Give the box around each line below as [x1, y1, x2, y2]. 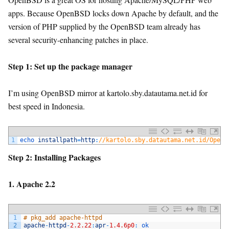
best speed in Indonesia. [8, 101, 85, 111]
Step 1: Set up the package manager [8, 60, 132, 72]
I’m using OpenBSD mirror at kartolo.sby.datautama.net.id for [8, 87, 208, 98]
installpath [38, 136, 77, 144]
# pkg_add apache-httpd [24, 214, 102, 221]
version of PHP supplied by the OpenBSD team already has [8, 21, 200, 32]
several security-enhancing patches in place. [8, 34, 148, 45]
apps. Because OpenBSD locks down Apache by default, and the [8, 8, 218, 18]
